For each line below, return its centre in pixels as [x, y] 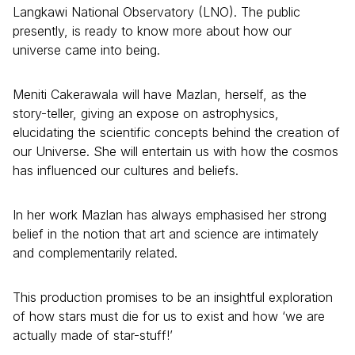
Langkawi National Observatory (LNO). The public [157, 11]
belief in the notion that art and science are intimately [166, 233]
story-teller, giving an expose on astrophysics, [146, 113]
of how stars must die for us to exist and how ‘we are [169, 316]
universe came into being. [86, 50]
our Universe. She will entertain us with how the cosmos [176, 151]
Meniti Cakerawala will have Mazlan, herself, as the [160, 94]
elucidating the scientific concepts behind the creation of [176, 132]
